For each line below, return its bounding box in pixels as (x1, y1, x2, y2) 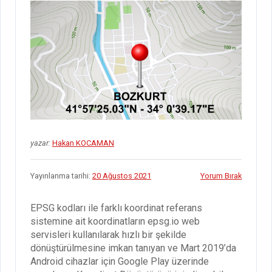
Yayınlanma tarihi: (30, 171, 92, 180)
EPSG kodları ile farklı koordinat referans (30, 202, 202, 214)
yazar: (30, 138, 50, 148)
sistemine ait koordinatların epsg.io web (30, 215, 200, 227)
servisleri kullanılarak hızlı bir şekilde (30, 228, 186, 240)
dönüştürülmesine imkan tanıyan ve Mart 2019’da (30, 242, 236, 254)
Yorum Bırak (200, 171, 242, 180)
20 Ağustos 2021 (92, 171, 151, 180)
